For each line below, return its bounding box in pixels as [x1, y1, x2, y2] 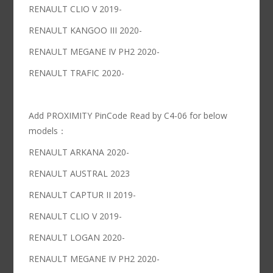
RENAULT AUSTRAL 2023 [29, 168, 130, 180]
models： [29, 125, 67, 137]
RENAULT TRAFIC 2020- [29, 67, 125, 79]
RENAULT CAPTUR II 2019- [29, 189, 136, 201]
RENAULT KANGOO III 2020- [29, 24, 143, 37]
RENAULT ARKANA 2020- [29, 146, 130, 158]
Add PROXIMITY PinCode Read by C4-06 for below [29, 110, 228, 122]
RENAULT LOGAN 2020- [29, 232, 126, 244]
